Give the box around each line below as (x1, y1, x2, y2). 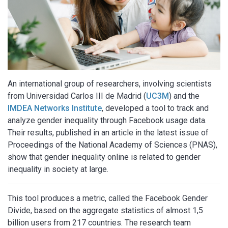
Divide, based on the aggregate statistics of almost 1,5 (8, 205, 203, 215)
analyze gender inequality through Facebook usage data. (8, 115, 209, 125)
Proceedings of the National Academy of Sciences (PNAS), (8, 139, 217, 150)
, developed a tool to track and (102, 103, 209, 113)
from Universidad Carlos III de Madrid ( (8, 91, 146, 101)
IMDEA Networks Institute (8, 103, 102, 113)
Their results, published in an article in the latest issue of (8, 127, 209, 137)
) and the (169, 91, 199, 101)
